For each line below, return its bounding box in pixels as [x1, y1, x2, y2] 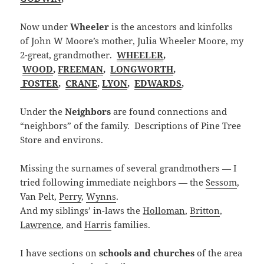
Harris [84, 218, 112, 230]
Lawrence [20, 218, 62, 230]
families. [111, 218, 151, 230]
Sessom [206, 176, 237, 188]
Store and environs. [20, 133, 104, 146]
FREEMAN [58, 62, 104, 75]
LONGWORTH [110, 62, 174, 75]
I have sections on [20, 246, 100, 259]
